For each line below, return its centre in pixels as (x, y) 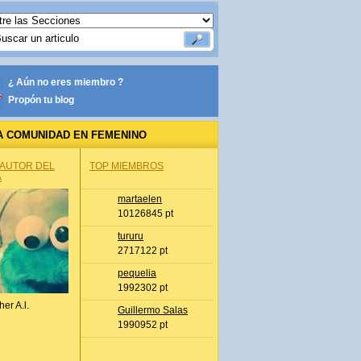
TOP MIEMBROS (127, 166)
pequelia (137, 273)
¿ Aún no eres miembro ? (66, 82)
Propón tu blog (41, 100)
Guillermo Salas (153, 310)
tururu (131, 236)
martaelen (140, 199)
